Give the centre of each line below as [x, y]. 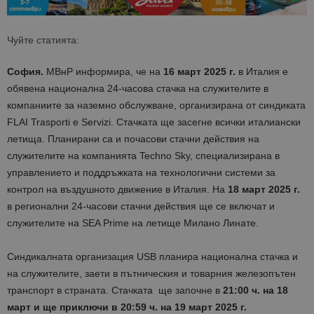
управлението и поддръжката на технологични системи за [141, 173]
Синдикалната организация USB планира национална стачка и [152, 257]
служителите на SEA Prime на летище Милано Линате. [133, 223]
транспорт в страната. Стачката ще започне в [115, 291]
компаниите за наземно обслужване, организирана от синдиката [156, 105]
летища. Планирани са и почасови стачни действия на [135, 139]
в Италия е [262, 72]
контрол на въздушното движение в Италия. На [117, 190]
